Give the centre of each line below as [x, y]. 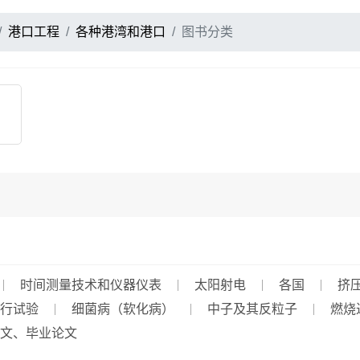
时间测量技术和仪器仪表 [91, 285]
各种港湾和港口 [121, 32]
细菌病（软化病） [123, 309]
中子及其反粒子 [252, 309]
